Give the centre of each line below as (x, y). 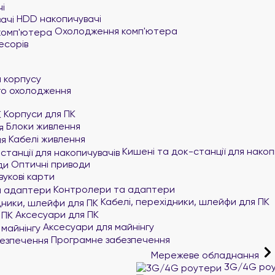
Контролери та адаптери (113, 189)
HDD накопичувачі (58, 18)
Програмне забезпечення (109, 239)
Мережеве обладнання (205, 255)
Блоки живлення (42, 126)
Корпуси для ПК (38, 114)
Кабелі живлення (46, 139)
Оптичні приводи (49, 164)
